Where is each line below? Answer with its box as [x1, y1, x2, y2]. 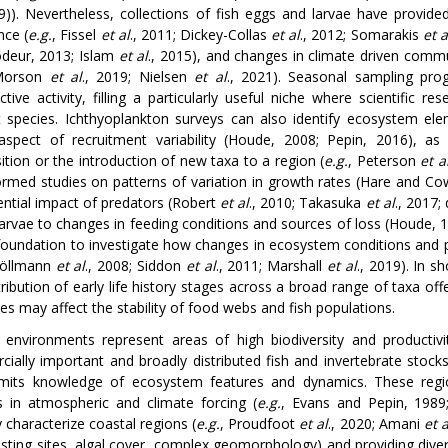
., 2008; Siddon [85, 256, 186, 275]
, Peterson [348, 151, 421, 170]
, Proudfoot [220, 414, 300, 433]
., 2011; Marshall [215, 256, 328, 275]
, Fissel [52, 25, 101, 44]
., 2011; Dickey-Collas [129, 25, 272, 44]
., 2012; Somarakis [300, 25, 423, 44]
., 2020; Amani [328, 414, 424, 433]
